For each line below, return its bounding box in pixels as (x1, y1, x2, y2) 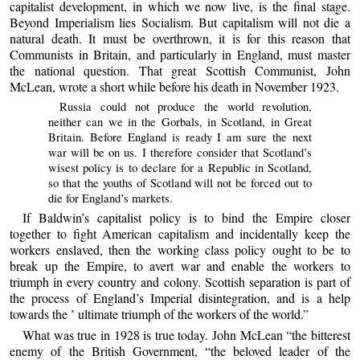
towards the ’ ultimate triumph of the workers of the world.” (10, 305, 309, 323)
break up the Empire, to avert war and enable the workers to (10, 257, 350, 275)
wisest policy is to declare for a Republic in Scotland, (47, 160, 313, 175)
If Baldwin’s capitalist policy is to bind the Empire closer (22, 209, 350, 227)
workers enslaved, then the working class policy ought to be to (10, 241, 350, 259)
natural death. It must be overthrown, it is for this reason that (10, 29, 350, 47)
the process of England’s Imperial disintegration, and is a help (10, 289, 350, 307)
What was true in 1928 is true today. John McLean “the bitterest (22, 325, 350, 343)
